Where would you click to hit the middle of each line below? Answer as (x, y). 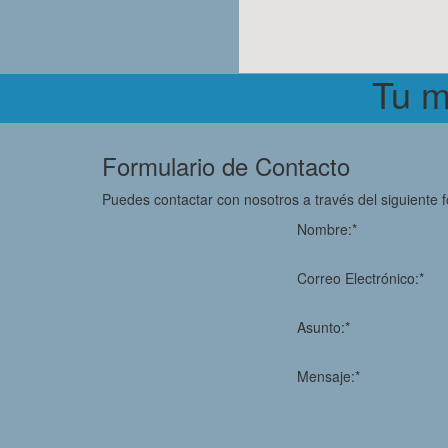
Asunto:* (323, 327)
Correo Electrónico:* (360, 278)
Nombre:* (327, 229)
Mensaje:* (328, 376)
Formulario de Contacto (226, 166)
